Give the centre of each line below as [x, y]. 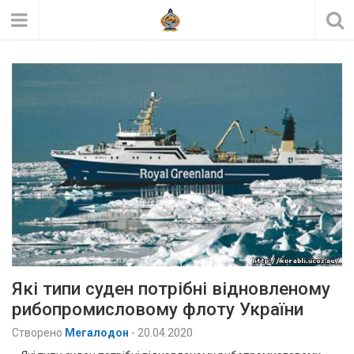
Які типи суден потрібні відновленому [171, 289]
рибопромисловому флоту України [158, 309]
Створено [37, 333]
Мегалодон [97, 333]
